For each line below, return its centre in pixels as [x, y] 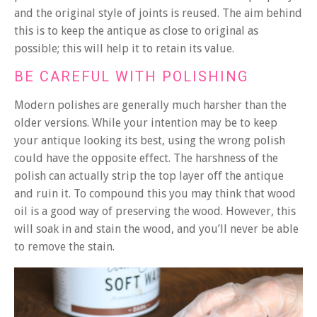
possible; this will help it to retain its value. [124, 49]
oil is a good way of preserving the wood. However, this [155, 211]
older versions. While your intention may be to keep [146, 122]
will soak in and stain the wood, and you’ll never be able [156, 229]
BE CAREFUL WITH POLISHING [134, 76]
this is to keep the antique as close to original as [136, 31]
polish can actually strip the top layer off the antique [149, 175]
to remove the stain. [64, 246]
